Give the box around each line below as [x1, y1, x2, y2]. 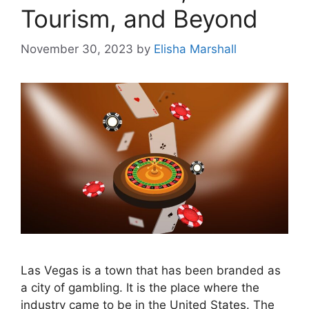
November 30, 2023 [21, 42, 133, 57]
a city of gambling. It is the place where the [21, 280, 259, 295]
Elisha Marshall [154, 42, 237, 57]
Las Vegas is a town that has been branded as [21, 263, 281, 277]
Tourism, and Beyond [21, 3, 258, 33]
